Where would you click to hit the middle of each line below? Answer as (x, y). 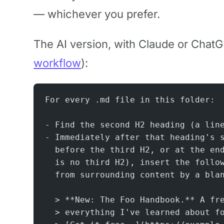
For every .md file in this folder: (130, 99)
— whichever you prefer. (97, 14)
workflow (57, 63)
